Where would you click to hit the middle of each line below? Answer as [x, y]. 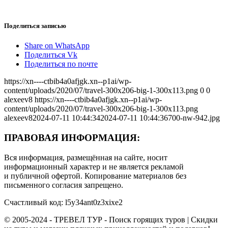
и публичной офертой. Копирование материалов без [95, 176]
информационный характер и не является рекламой [94, 166]
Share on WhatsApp [57, 46]
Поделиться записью [35, 25]
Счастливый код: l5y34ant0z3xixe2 [63, 202]
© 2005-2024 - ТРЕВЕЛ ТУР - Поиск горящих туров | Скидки [111, 219]
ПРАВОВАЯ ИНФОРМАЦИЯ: [72, 137]
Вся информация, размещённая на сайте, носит [86, 157]
